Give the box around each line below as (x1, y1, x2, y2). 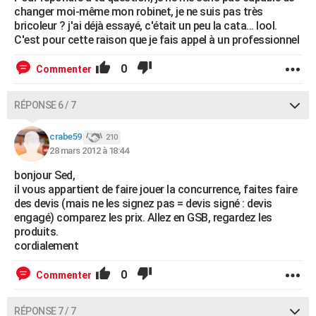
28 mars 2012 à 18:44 (49, 145, 128, 156)
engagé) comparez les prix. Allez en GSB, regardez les (14, 211, 272, 224)
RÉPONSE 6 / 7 (14, 99, 76, 111)
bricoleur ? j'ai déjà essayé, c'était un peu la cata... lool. (14, 19, 277, 32)
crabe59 (49, 131, 82, 142)
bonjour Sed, (14, 169, 75, 182)
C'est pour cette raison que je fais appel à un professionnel (14, 33, 299, 47)
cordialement (14, 239, 78, 253)
